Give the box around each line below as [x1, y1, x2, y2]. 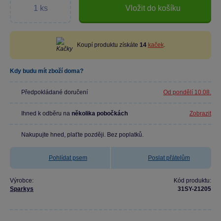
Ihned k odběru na [21, 110, 72, 117]
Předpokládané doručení [21, 89, 88, 96]
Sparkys [10, 185, 34, 192]
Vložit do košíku [125, 3, 181, 12]
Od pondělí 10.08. [163, 89, 211, 96]
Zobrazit [189, 110, 211, 117]
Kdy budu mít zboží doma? [10, 68, 83, 74]
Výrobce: [10, 177, 34, 184]
